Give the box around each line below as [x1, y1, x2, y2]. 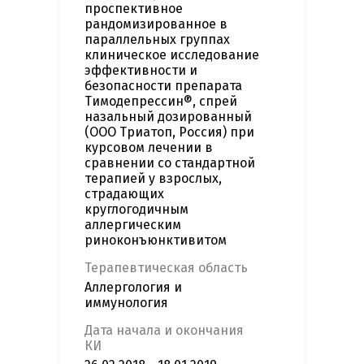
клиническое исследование [84, 47, 259, 63]
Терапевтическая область [84, 260, 248, 276]
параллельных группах [84, 32, 230, 48]
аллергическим [84, 217, 181, 233]
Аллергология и [84, 279, 182, 296]
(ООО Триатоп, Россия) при [84, 124, 254, 141]
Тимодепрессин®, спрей [84, 93, 237, 110]
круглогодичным [84, 201, 188, 218]
